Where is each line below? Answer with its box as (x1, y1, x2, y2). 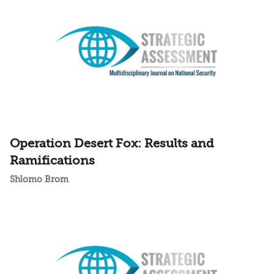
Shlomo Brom (10, 174, 68, 184)
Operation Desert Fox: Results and (10, 136, 214, 150)
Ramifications (10, 154, 95, 168)
